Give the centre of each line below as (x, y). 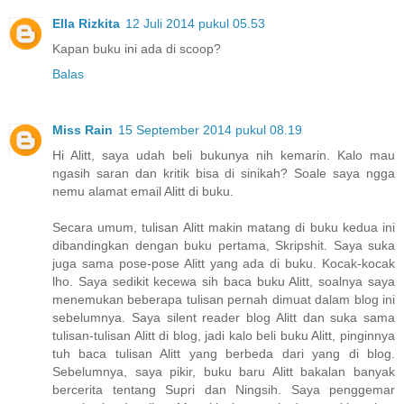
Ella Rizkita (86, 23)
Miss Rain (83, 129)
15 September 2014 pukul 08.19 (210, 129)
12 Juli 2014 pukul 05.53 (195, 23)
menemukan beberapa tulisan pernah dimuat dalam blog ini (224, 299)
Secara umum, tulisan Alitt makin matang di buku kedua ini (224, 227)
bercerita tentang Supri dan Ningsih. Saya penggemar (224, 389)
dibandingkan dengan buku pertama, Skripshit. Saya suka (224, 245)
